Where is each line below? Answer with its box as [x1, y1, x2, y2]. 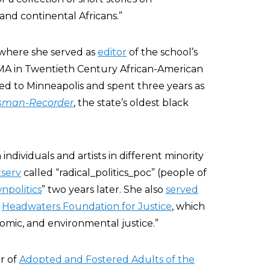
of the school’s [127, 46, 198, 58]
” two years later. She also [42, 184, 166, 195]
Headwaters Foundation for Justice [2, 201, 172, 212]
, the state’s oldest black [74, 97, 189, 108]
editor [98, 46, 127, 58]
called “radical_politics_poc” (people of [21, 167, 207, 178]
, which [172, 201, 205, 212]
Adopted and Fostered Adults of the [19, 254, 195, 265]
